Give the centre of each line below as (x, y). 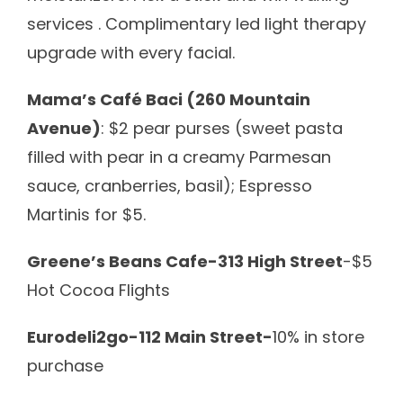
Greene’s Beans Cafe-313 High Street (185, 261)
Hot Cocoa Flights (99, 290)
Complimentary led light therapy (236, 23)
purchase (65, 365)
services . (66, 23)
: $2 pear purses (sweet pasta (222, 128)
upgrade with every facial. (131, 52)
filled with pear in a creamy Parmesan (179, 157)
